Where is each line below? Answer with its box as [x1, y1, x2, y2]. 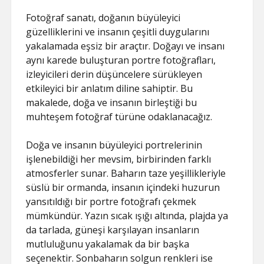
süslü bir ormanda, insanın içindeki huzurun [26, 180, 220, 194]
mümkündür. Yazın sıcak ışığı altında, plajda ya [26, 209, 229, 222]
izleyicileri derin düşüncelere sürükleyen [26, 67, 203, 81]
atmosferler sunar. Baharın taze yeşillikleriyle [26, 166, 226, 180]
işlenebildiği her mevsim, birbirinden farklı [26, 152, 212, 166]
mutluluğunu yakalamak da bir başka [26, 237, 190, 250]
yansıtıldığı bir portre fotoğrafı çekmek [26, 194, 197, 208]
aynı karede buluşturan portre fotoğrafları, [26, 53, 216, 67]
